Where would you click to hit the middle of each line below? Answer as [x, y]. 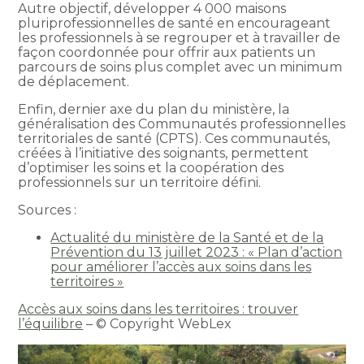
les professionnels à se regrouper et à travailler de [180, 37]
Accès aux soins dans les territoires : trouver [158, 309]
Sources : [48, 210]
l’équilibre [51, 323]
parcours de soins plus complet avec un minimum [180, 67]
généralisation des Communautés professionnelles [182, 123]
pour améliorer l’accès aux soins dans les [181, 266]
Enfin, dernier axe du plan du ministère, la [154, 109]
